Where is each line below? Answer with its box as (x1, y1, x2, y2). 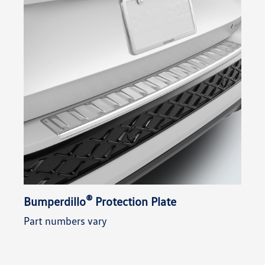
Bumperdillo (24, 194, 86, 209)
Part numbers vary (24, 214, 107, 228)
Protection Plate (92, 194, 176, 209)
